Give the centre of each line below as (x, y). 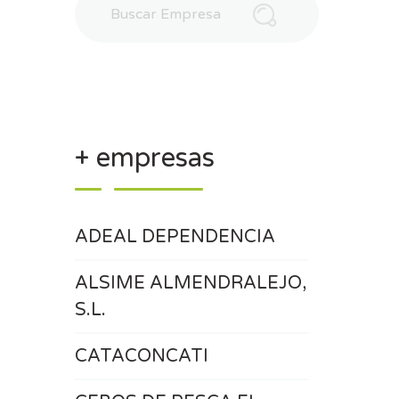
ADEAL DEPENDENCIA (175, 237)
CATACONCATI (141, 356)
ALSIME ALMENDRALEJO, (190, 283)
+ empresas (144, 158)
